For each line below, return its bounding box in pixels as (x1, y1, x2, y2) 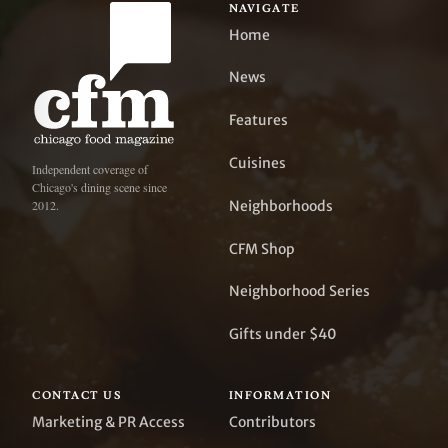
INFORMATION (228, 388, 332, 404)
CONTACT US (32, 388, 122, 404)
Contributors (228, 412, 316, 431)
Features (228, 111, 288, 130)
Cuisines (228, 153, 286, 172)
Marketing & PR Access (32, 412, 185, 431)
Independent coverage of (32, 161, 148, 178)
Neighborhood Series (228, 282, 370, 301)
